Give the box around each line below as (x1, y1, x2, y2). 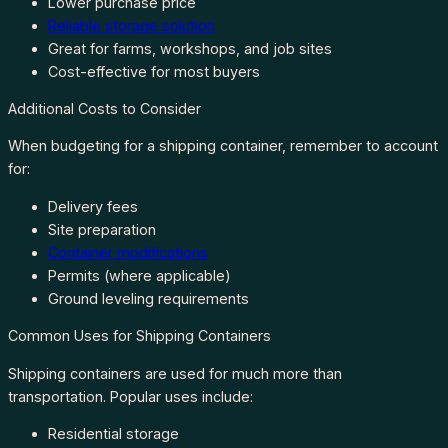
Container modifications (48, 243, 208, 261)
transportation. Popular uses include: (8, 387, 253, 405)
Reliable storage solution (48, 16, 215, 34)
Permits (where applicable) (48, 266, 231, 284)
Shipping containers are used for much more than (8, 364, 342, 382)
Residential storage (48, 425, 179, 443)
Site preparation (48, 220, 156, 238)
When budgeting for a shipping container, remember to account (8, 137, 438, 155)
